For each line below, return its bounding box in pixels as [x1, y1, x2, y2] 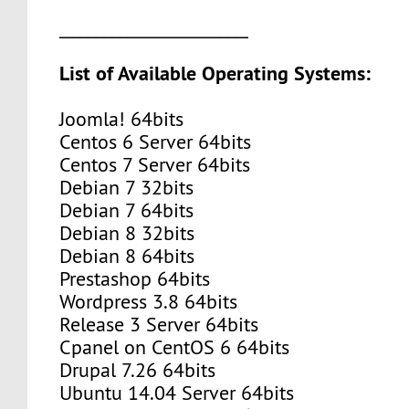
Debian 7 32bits [43, 174, 194, 200]
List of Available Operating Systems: [59, 59, 372, 86]
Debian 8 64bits [43, 243, 195, 268]
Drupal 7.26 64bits [43, 357, 216, 383]
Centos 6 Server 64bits [43, 129, 252, 154]
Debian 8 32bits [43, 220, 195, 246]
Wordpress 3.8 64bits [43, 288, 238, 314]
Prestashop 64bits [43, 266, 211, 291]
